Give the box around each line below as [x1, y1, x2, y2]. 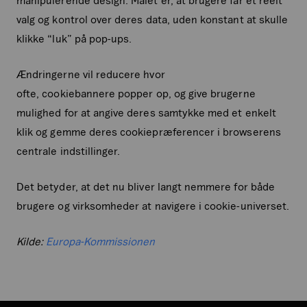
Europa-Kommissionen [46, 234, 156, 247]
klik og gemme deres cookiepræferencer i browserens [16, 125, 281, 138]
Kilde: [16, 234, 47, 247]
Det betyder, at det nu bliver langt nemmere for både [16, 180, 275, 193]
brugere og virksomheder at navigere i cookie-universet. [16, 199, 290, 212]
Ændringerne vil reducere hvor [16, 67, 165, 80]
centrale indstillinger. [16, 144, 121, 157]
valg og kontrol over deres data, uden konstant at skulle [16, 12, 288, 25]
